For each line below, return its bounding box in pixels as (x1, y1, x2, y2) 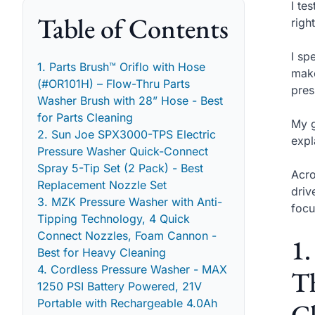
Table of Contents (37, 10, 229, 46)
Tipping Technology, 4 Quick (37, 211, 190, 226)
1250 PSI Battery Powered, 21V (37, 278, 202, 293)
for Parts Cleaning (37, 110, 133, 124)
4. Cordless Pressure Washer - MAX (37, 262, 227, 276)
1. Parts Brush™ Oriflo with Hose (37, 59, 205, 74)
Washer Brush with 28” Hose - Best (37, 93, 223, 108)
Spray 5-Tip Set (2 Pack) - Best (37, 160, 203, 175)
